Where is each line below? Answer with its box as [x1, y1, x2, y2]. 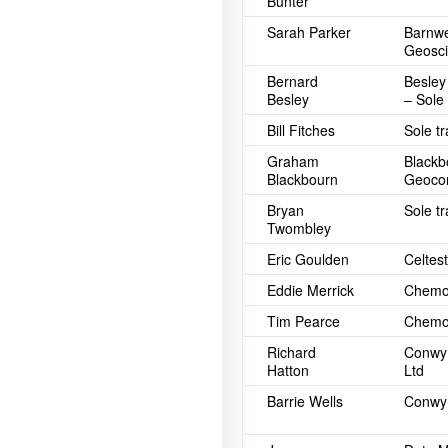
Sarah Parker [267, 22, 351, 42]
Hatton [267, 360, 309, 380]
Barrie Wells [267, 391, 343, 411]
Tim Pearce [267, 311, 340, 331]
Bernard [267, 71, 318, 91]
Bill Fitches [267, 120, 335, 140]
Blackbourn [267, 169, 338, 189]
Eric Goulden [267, 249, 349, 269]
